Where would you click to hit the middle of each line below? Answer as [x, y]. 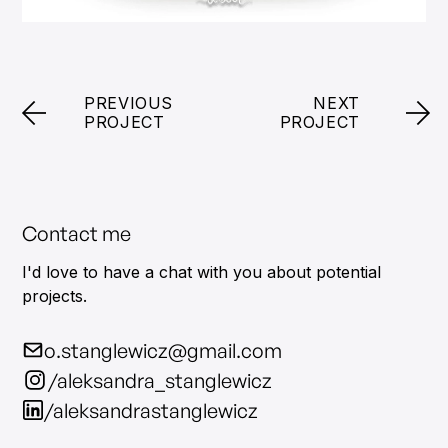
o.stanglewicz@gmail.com [163, 351]
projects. [55, 296]
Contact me [77, 234]
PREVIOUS [129, 103]
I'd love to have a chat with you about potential [202, 272]
